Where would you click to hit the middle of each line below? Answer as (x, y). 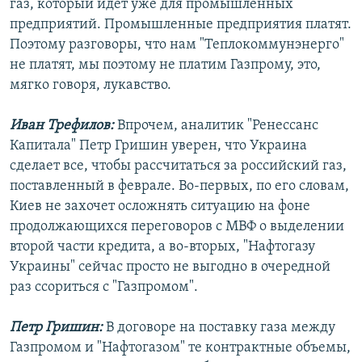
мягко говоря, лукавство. (90, 85)
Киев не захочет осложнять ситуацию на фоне (160, 206)
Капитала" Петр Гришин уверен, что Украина (158, 145)
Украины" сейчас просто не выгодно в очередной (170, 267)
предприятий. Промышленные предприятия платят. (181, 24)
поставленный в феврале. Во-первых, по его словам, (179, 186)
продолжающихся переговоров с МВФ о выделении (177, 226)
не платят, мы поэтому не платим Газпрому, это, (165, 65)
